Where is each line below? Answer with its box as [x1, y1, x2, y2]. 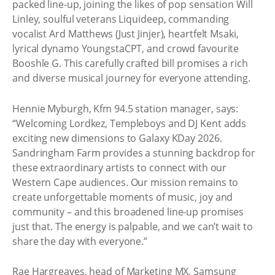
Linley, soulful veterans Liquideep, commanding [12, 12, 230, 26]
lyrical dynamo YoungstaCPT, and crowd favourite [12, 42, 239, 55]
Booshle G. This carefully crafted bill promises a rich [12, 56, 248, 70]
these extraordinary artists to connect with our [12, 160, 227, 174]
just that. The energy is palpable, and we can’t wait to [12, 219, 253, 233]
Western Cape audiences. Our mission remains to [12, 175, 239, 189]
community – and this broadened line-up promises [12, 204, 244, 219]
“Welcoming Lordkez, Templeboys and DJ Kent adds [12, 116, 247, 130]
